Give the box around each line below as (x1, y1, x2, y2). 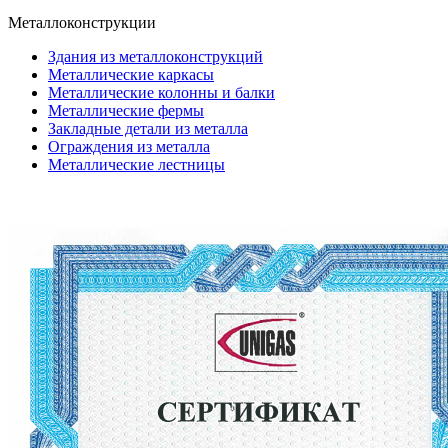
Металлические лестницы (48, 156, 225, 173)
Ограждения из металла (48, 138, 210, 155)
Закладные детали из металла (48, 120, 248, 137)
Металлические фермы (48, 102, 204, 119)
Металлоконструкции (8, 14, 156, 31)
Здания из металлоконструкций (48, 48, 263, 65)
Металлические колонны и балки (48, 84, 275, 101)
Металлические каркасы (48, 66, 214, 83)
